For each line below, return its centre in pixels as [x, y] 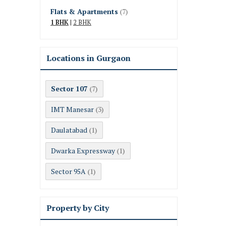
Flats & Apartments [84, 12]
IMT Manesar [72, 109]
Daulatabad [69, 130]
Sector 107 [69, 89]
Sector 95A [68, 172]
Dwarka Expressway [83, 151]
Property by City [78, 208]
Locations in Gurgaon [89, 58]
